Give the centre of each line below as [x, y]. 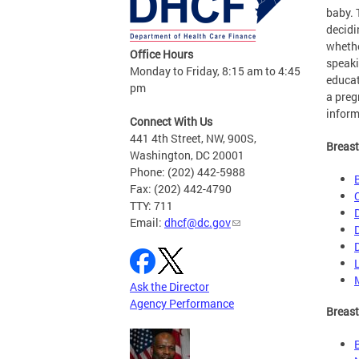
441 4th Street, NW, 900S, [193, 139]
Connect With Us [171, 122]
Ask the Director [169, 287]
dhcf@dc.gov [198, 223]
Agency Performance [182, 304]
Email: [147, 223]
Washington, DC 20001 [187, 155]
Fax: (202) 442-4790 [181, 189]
